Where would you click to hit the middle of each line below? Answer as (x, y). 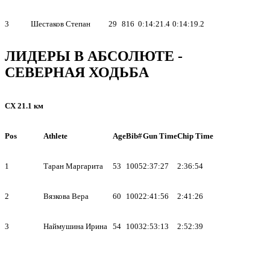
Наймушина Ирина (75, 226)
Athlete (55, 136)
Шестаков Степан (61, 24)
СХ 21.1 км (24, 105)
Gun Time (160, 136)
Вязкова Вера (66, 196)
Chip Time (195, 136)
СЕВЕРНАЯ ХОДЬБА (77, 72)
